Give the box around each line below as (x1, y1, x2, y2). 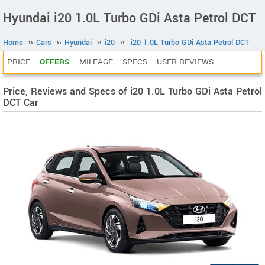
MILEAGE (79, 56, 113, 67)
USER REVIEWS (157, 56, 214, 67)
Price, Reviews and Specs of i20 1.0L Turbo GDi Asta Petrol (3, 85, 262, 98)
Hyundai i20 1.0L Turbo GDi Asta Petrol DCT (3, 9, 256, 28)
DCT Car (3, 96, 38, 109)
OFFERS (40, 56, 70, 67)
